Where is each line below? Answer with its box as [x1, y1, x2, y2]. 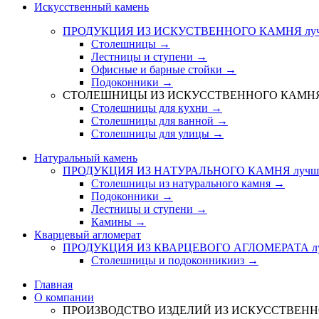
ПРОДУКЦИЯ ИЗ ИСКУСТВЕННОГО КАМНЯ [63, 24, 305, 37]
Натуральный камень [34, 151, 137, 164]
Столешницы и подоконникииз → [91, 253, 258, 266]
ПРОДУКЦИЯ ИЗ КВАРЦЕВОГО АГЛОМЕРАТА [63, 241, 312, 253]
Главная [34, 278, 73, 291]
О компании [34, 291, 94, 303]
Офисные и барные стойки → [91, 63, 236, 75]
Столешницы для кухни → [91, 101, 222, 114]
